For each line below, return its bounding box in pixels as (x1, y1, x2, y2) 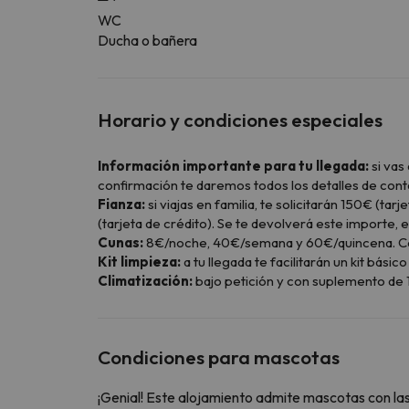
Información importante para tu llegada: (98, 156, 369, 174)
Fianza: (98, 194, 145, 213)
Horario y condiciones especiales (98, 107, 383, 131)
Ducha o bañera (98, 30, 197, 49)
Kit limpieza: (98, 252, 181, 270)
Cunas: (98, 233, 143, 251)
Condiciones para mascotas (98, 344, 340, 369)
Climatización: (98, 271, 193, 289)
